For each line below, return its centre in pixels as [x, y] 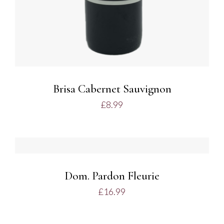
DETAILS [43, 144]
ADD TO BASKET [105, 135]
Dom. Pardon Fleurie [112, 176]
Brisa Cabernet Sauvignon [112, 89]
